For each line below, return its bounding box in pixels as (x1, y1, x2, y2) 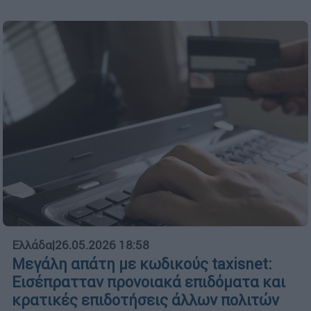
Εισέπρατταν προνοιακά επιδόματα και (12, 273, 285, 292)
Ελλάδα (12, 237, 52, 253)
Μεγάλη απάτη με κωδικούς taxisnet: (12, 255, 272, 274)
